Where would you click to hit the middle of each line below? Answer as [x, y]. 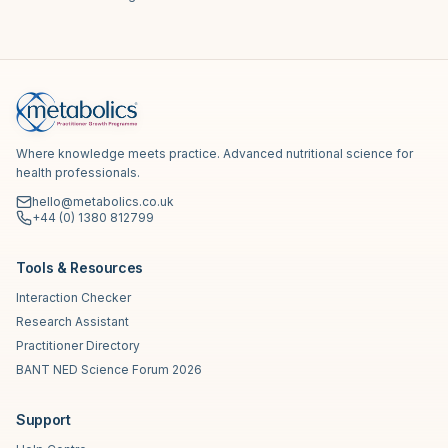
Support [43, 419]
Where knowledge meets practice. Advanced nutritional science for [214, 153]
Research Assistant [72, 321]
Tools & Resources [80, 267]
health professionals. [78, 172]
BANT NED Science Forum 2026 [109, 369]
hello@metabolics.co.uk [103, 201]
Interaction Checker [73, 297]
